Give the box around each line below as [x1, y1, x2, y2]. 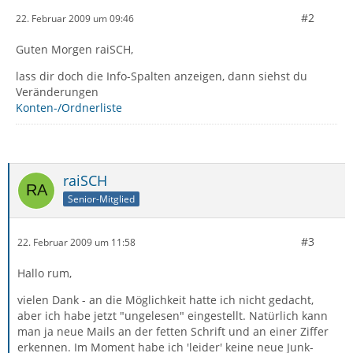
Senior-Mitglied [68, 191, 135, 206]
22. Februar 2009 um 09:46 [16, 11, 134, 25]
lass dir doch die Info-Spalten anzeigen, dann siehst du [16, 69, 307, 84]
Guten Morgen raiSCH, [16, 42, 133, 57]
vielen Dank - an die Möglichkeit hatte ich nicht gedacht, [17, 292, 314, 307]
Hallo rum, [17, 266, 72, 281]
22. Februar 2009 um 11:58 [17, 235, 136, 249]
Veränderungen [16, 84, 98, 99]
